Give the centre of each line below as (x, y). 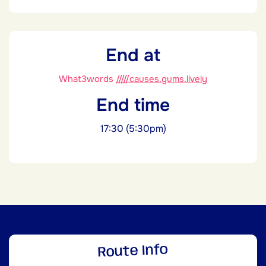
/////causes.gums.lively (161, 79)
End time (133, 105)
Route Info (133, 251)
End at (133, 55)
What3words (87, 79)
